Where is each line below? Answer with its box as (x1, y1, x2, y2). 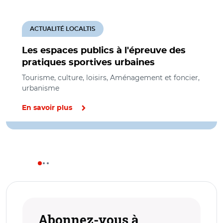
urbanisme (22, 84, 59, 93)
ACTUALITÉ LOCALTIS (30, 26, 96, 32)
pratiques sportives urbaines (22, 58, 155, 67)
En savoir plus (22, 105, 72, 111)
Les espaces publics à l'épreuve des (22, 46, 186, 55)
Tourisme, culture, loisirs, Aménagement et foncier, (22, 73, 200, 82)
